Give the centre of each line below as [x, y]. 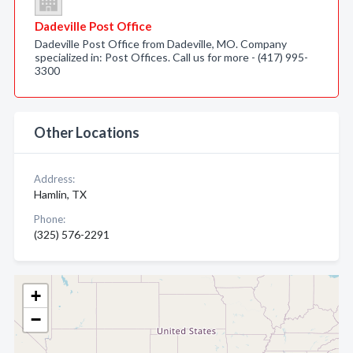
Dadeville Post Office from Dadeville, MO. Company [161, 44]
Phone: [50, 219]
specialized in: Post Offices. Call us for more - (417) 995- [171, 57]
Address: [54, 179]
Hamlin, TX [60, 194]
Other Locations [87, 132]
